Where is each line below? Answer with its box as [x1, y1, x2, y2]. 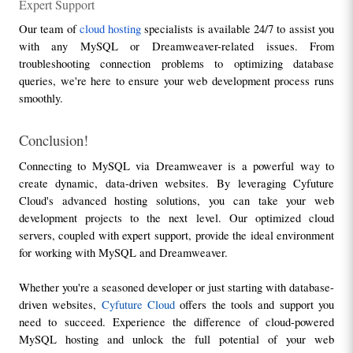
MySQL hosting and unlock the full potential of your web [18, 332, 335, 347]
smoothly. [18, 90, 63, 106]
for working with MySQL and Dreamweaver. [18, 245, 228, 261]
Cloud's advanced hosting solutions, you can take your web [18, 193, 335, 209]
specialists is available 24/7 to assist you [141, 20, 335, 36]
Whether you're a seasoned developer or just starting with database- [18, 280, 335, 295]
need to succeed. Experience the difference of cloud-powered [18, 314, 335, 330]
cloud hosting [79, 20, 142, 36]
